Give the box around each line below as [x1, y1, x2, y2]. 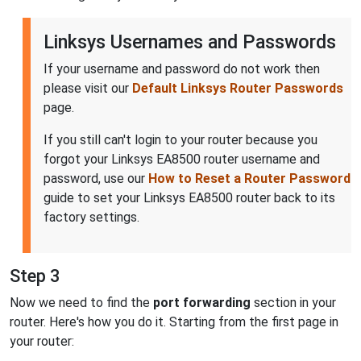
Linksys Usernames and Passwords [44, 31, 336, 54]
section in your [251, 295, 336, 311]
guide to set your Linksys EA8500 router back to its [44, 190, 335, 206]
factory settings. [44, 210, 139, 226]
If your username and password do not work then [44, 61, 320, 77]
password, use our [44, 171, 148, 187]
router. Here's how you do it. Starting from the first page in [10, 314, 338, 330]
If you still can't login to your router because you [44, 132, 317, 148]
